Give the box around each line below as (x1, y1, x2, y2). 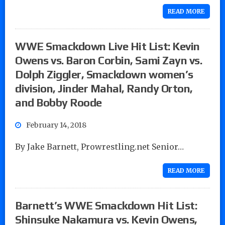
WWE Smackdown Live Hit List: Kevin (15, 39, 200, 53)
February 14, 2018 (26, 120, 86, 130)
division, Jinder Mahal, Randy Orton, (15, 81, 193, 95)
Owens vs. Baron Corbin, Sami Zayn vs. (15, 53, 202, 67)
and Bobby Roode (15, 95, 102, 109)
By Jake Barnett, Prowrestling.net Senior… (15, 141, 184, 152)
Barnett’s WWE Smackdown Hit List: (15, 198, 197, 212)
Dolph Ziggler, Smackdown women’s (15, 67, 193, 81)
